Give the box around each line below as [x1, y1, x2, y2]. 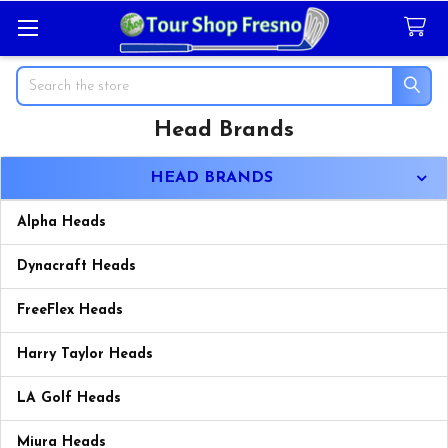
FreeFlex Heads [17, 302, 123, 318]
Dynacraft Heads [17, 258, 136, 274]
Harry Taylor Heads [17, 346, 153, 362]
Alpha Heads [17, 214, 106, 230]
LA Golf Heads [17, 390, 121, 406]
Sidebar [16, 157, 87, 178]
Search [16, 68, 58, 84]
